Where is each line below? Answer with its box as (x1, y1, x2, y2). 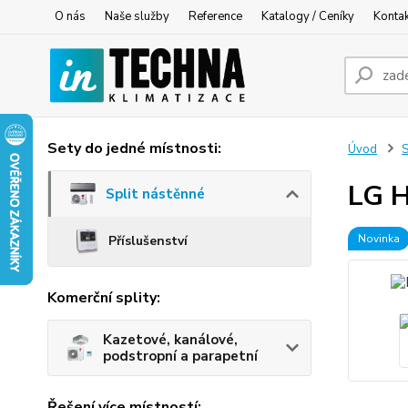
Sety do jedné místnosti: (47, 138, 221, 158)
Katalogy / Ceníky (261, 8, 354, 25)
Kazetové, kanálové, (103, 331, 238, 350)
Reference (189, 8, 242, 25)
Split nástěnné (106, 185, 205, 204)
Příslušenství (108, 232, 189, 250)
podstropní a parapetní (103, 347, 258, 366)
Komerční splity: (47, 288, 160, 309)
